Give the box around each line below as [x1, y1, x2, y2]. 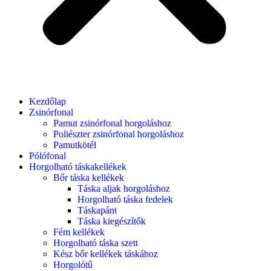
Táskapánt [77, 205, 117, 216]
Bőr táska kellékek [53, 172, 124, 183]
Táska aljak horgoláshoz [77, 183, 170, 194]
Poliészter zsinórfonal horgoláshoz [53, 129, 184, 140]
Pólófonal [29, 151, 66, 162]
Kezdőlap [29, 96, 66, 107]
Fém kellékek [53, 227, 105, 238]
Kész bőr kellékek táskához [53, 249, 158, 260]
